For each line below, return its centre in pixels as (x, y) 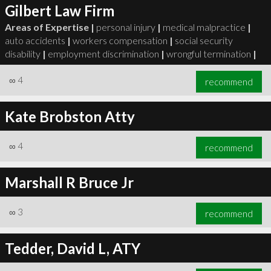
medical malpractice (204, 27)
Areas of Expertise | (49, 27)
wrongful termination (208, 53)
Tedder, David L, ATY (72, 248)
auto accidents (35, 40)
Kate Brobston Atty (70, 116)
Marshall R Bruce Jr (69, 182)
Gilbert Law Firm (59, 10)
